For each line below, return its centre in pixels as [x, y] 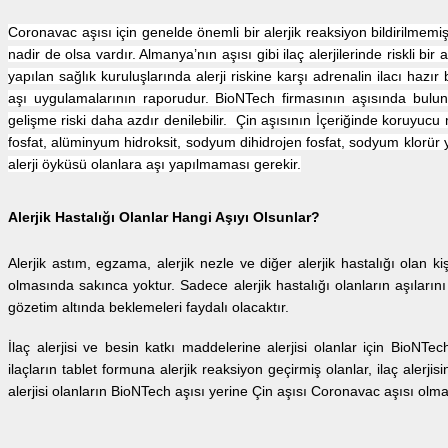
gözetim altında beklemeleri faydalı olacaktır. [150, 307]
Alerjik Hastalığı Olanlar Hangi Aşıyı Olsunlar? [164, 216]
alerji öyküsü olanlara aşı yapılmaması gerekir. [154, 164]
